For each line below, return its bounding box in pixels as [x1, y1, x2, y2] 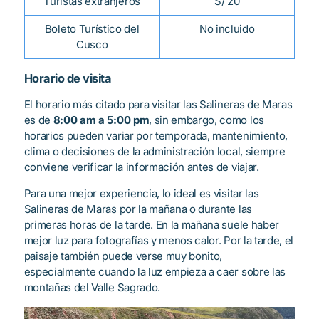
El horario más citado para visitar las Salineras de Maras [23, 98, 293, 112]
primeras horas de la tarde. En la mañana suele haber [23, 218, 279, 232]
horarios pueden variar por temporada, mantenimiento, [23, 129, 288, 143]
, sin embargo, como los [149, 113, 264, 127]
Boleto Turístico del [44, 22, 140, 36]
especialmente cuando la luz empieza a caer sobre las [23, 265, 286, 279]
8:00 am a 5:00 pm [53, 113, 150, 127]
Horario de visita [23, 70, 112, 85]
